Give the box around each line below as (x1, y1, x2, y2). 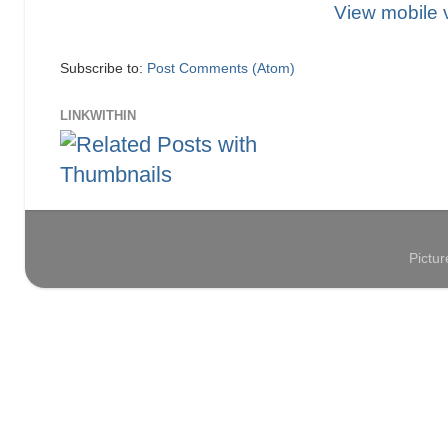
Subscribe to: (60, 61, 147, 77)
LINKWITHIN (60, 108, 136, 124)
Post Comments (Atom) (147, 61, 295, 77)
